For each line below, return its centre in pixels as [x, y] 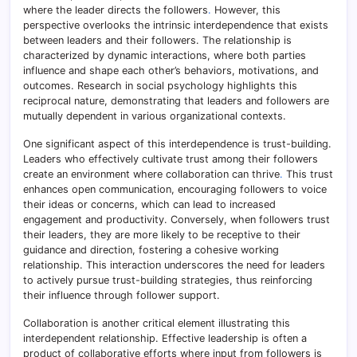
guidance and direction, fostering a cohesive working [151, 249]
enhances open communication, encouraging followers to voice [175, 189]
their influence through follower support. [122, 295]
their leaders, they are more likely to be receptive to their [162, 234]
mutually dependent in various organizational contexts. [155, 116]
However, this [246, 10]
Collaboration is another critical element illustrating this [157, 323]
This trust [308, 174]
